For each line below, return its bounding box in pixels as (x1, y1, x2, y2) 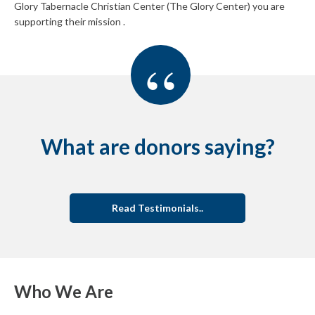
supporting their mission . (14, 15, 125, 27)
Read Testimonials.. (112, 201, 203, 214)
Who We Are (14, 281, 113, 302)
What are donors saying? (40, 133, 275, 159)
